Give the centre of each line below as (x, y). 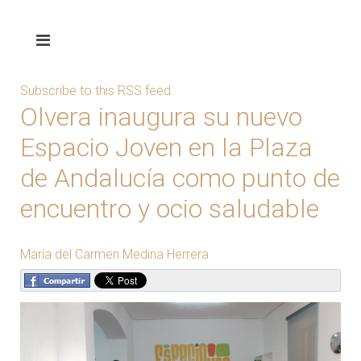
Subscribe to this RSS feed (95, 91)
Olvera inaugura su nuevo (161, 117)
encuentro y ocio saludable (170, 209)
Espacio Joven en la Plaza (166, 147)
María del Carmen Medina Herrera (114, 254)
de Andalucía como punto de (180, 178)
